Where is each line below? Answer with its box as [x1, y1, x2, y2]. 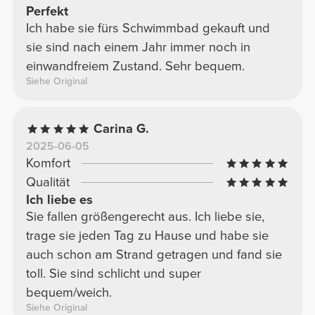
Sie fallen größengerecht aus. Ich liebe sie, [25, 209, 264, 225]
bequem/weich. [25, 285, 112, 301]
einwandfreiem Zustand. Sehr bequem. [25, 58, 245, 75]
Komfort [25, 155, 70, 172]
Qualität [25, 174, 70, 191]
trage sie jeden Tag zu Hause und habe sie [25, 228, 269, 244]
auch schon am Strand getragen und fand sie [25, 247, 282, 263]
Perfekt [25, 4, 68, 20]
